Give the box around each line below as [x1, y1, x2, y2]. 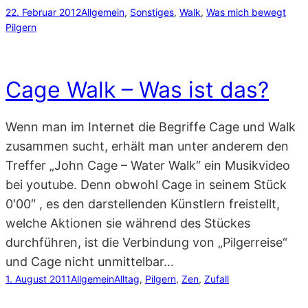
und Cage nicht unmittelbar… [5, 254, 174, 269]
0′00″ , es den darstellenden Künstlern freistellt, [5, 197, 280, 212]
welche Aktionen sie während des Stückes [5, 216, 250, 231]
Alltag [114, 273, 140, 285]
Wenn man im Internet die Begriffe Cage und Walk [5, 120, 296, 135]
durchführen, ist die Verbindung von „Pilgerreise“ [5, 235, 287, 250]
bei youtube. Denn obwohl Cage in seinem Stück [5, 177, 290, 192]
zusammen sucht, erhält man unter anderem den [5, 139, 289, 154]
